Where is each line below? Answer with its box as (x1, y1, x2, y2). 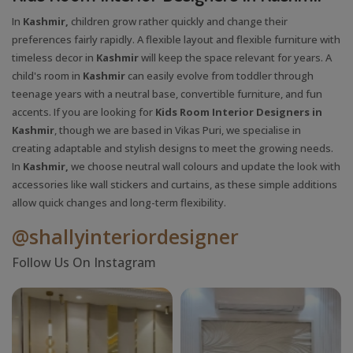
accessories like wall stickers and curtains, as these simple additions (12, 176, 337, 191)
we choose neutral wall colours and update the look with (71, 158, 340, 173)
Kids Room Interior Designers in (155, 104, 322, 119)
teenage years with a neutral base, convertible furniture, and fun (12, 86, 322, 101)
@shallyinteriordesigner (12, 222, 239, 250)
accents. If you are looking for (12, 104, 155, 119)
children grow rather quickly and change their (71, 13, 288, 28)
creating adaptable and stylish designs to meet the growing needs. (12, 140, 333, 155)
